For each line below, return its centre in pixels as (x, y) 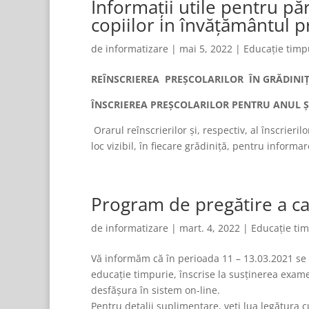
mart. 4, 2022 (210, 228)
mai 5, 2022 (206, 49)
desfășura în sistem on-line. (156, 290)
